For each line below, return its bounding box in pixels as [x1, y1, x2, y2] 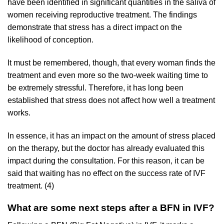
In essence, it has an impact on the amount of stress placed [7, 131, 215, 140]
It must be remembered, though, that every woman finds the [7, 58, 215, 67]
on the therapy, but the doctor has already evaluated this [7, 143, 204, 152]
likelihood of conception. [7, 35, 95, 44]
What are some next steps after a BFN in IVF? [7, 202, 214, 213]
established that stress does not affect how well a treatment [7, 95, 215, 104]
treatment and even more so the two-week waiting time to [7, 70, 208, 79]
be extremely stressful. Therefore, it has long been [7, 83, 183, 92]
